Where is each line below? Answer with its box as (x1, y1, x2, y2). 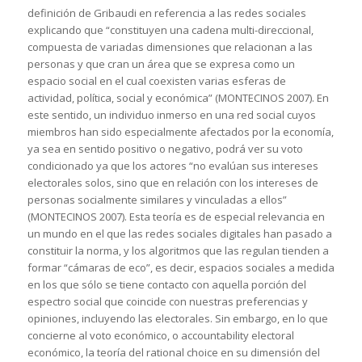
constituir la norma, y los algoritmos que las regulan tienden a (27, 243, 329, 259)
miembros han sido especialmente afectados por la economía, (27, 124, 334, 140)
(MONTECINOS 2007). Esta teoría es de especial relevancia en (27, 209, 325, 225)
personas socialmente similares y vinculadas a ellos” (27, 192, 287, 208)
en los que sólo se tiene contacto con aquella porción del (27, 277, 306, 293)
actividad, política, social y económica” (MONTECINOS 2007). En (27, 90, 329, 106)
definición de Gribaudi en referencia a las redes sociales (27, 6, 306, 21)
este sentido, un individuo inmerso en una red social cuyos (27, 107, 316, 123)
